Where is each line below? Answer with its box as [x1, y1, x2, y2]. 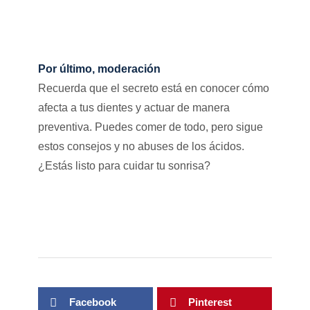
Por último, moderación [37, 62, 161, 75]
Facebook [69, 296, 116, 309]
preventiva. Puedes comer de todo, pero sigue [37, 120, 263, 133]
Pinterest [188, 296, 232, 309]
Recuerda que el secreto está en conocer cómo [37, 82, 269, 94]
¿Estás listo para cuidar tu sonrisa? [37, 159, 210, 172]
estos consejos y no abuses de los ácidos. [37, 140, 244, 152]
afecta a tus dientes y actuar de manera [37, 101, 230, 113]
